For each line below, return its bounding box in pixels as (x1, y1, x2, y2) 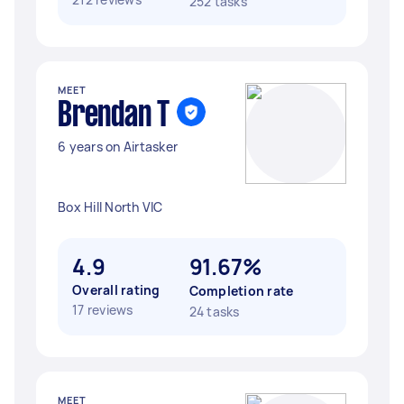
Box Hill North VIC (58, 198, 163, 216)
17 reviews (72, 301, 133, 318)
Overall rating (72, 281, 161, 298)
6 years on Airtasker (58, 138, 178, 155)
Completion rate (188, 282, 294, 299)
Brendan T (58, 100, 170, 133)
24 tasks (188, 303, 240, 320)
